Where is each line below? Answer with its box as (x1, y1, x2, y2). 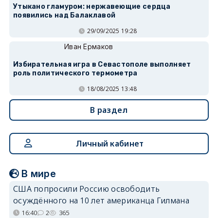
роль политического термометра (13, 69, 138, 77)
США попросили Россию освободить (13, 183, 160, 194)
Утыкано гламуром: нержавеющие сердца (13, 2, 171, 11)
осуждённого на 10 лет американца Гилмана (13, 195, 189, 206)
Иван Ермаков (64, 42, 113, 51)
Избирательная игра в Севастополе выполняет (13, 60, 191, 69)
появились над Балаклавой (13, 11, 116, 19)
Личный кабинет (76, 138, 144, 149)
